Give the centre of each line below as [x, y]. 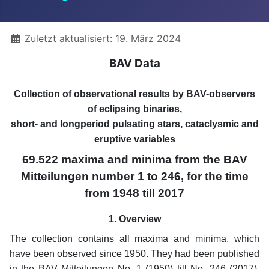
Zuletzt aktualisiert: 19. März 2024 [103, 38]
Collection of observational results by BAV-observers [134, 94]
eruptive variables [134, 139]
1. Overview [134, 219]
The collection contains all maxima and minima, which [134, 238]
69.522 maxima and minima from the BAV [134, 159]
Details [25, 38]
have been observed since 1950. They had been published [134, 253]
